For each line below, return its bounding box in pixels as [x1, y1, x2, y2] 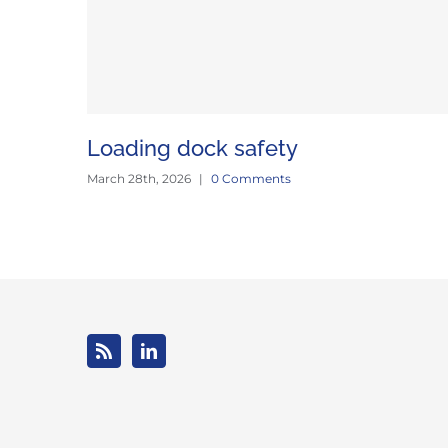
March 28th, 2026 [87, 170, 191, 186]
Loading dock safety [87, 134, 298, 161]
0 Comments [211, 170, 291, 186]
